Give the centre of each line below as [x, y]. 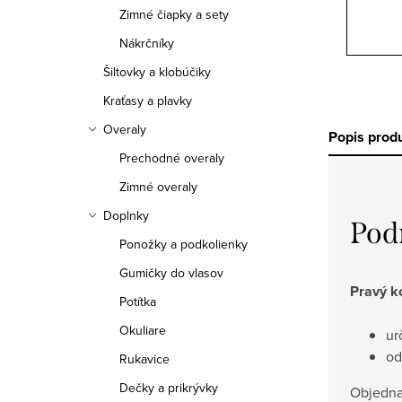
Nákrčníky [147, 43]
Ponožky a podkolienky [184, 244]
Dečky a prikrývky [169, 388]
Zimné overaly [158, 187]
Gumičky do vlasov [171, 273]
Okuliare [143, 330]
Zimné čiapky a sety [174, 14]
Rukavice [144, 359]
